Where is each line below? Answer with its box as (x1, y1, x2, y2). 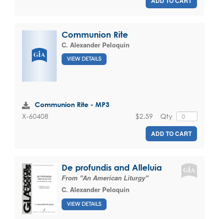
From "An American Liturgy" (62, 173, 148, 182)
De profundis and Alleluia (62, 163, 162, 172)
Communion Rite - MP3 (35, 100, 109, 109)
